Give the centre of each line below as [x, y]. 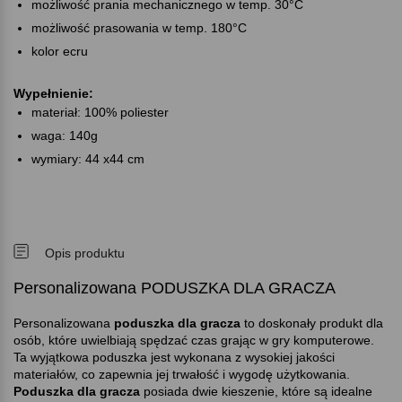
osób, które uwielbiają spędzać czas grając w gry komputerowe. [194, 340]
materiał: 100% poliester [100, 112]
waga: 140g [65, 135]
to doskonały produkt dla [312, 323]
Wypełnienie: [53, 93]
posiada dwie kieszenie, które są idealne [256, 391]
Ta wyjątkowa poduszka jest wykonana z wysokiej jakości [174, 357]
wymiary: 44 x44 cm [88, 158]
